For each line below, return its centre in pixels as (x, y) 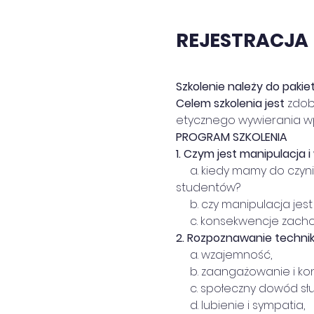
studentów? (208, 187)
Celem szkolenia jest (230, 103)
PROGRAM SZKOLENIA (231, 137)
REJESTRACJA (242, 40)
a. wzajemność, (224, 255)
